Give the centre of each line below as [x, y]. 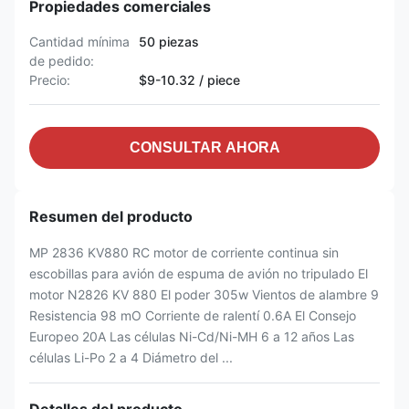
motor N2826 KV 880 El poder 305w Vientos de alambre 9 [204, 294]
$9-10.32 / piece [189, 80]
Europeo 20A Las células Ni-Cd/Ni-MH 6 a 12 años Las [192, 336]
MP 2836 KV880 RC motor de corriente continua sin [184, 252]
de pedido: [62, 61]
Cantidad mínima [79, 42]
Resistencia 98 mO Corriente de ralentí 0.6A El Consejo [193, 315]
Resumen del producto [111, 216]
